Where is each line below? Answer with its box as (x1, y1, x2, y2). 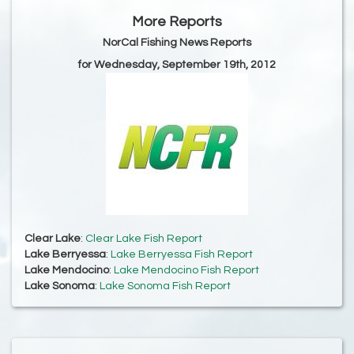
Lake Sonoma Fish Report (100, 281, 231, 292)
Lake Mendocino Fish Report (114, 265, 259, 277)
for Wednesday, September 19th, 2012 (78, 59, 276, 71)
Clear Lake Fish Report (85, 233, 202, 245)
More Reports (132, 14, 222, 30)
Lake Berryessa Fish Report (111, 249, 253, 261)
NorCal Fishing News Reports (103, 37, 251, 49)
